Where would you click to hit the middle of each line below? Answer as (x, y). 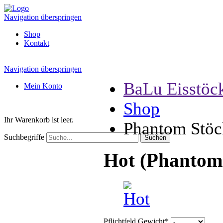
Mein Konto (43, 86)
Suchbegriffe (24, 137)
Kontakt (37, 43)
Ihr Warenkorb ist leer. (39, 120)
